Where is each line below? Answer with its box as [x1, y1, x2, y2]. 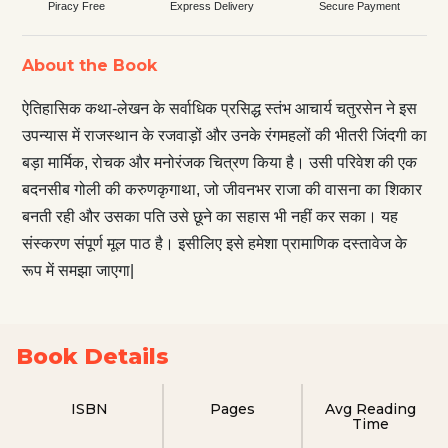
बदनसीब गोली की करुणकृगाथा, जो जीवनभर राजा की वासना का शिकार [21, 180, 422, 198]
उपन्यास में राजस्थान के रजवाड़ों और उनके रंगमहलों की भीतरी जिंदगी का [21, 126, 427, 144]
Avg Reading [325, 399, 417, 418]
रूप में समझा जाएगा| [21, 261, 134, 279]
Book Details [16, 342, 169, 370]
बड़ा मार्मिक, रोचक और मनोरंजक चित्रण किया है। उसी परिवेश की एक [21, 153, 417, 171]
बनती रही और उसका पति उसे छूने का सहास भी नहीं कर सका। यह [21, 207, 398, 225]
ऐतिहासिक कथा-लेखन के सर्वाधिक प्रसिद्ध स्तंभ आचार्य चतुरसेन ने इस [21, 99, 417, 117]
